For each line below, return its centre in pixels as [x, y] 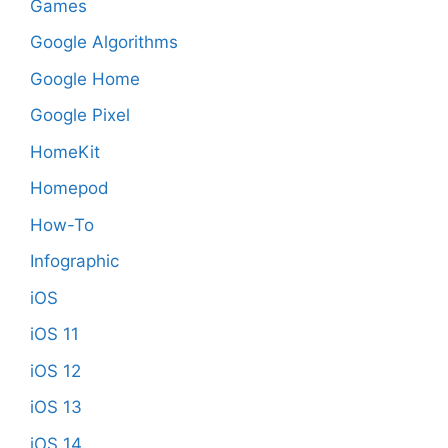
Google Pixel [80, 115]
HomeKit [65, 151]
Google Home [85, 78]
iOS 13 [56, 407]
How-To [62, 224]
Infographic [74, 261]
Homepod [69, 188]
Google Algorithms [104, 42]
